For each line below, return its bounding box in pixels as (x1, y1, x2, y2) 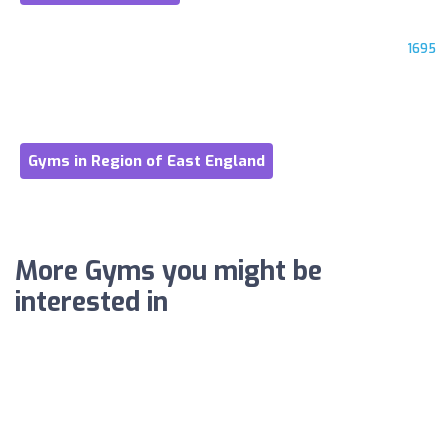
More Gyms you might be (15, 253, 322, 289)
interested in (15, 284, 168, 320)
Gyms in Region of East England (28, 150, 265, 171)
